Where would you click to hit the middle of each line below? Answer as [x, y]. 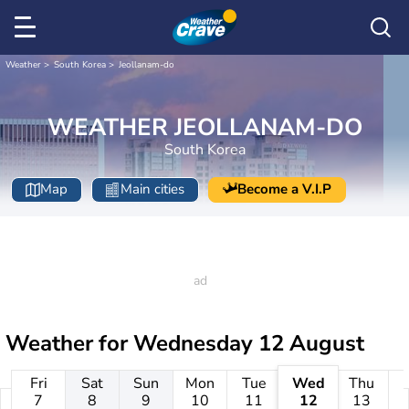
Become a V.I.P [284, 189]
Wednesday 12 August [249, 343]
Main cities [152, 189]
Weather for [69, 343]
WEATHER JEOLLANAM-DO [204, 127]
